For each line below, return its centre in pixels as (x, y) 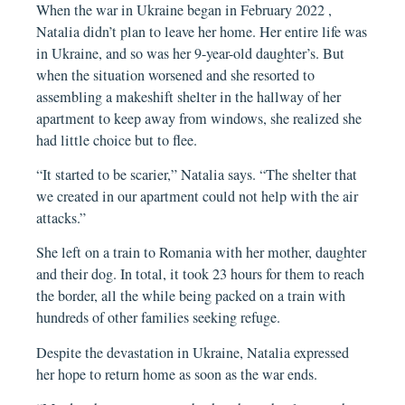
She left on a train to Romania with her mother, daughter (202, 253)
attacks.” (61, 217)
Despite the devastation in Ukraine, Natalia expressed (193, 352)
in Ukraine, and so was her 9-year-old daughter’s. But (191, 53)
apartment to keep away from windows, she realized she (199, 118)
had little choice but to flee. (117, 140)
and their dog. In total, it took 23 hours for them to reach (201, 274)
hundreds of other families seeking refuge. (159, 318)
